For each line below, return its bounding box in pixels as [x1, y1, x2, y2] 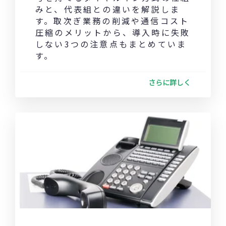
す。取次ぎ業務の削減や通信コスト [35, 15, 190, 27]
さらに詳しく [148, 77, 191, 88]
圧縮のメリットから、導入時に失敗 [35, 26, 191, 39]
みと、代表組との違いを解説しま [35, 3, 180, 16]
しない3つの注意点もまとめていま [35, 38, 187, 50]
